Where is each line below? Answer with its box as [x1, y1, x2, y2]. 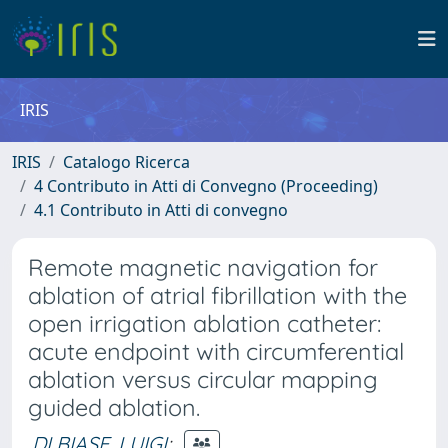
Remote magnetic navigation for [28, 253, 378, 282]
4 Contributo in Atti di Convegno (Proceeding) [34, 175, 378, 197]
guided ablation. [28, 393, 200, 422]
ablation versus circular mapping [28, 365, 378, 394]
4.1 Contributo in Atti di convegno [34, 199, 288, 221]
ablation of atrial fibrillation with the [28, 281, 407, 310]
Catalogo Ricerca [63, 151, 190, 173]
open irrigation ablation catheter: [28, 309, 381, 338]
